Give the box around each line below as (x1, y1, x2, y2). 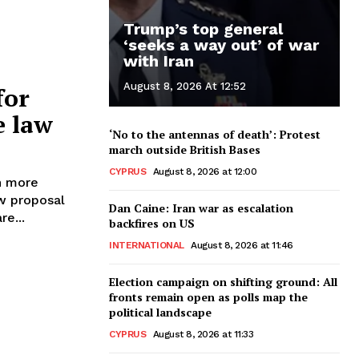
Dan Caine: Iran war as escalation (109, 200, 293, 216)
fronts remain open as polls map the (109, 288, 308, 305)
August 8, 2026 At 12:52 (123, 79, 246, 92)
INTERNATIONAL (109, 239, 184, 251)
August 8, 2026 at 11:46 (191, 239, 293, 251)
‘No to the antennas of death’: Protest (109, 126, 321, 142)
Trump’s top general (123, 18, 283, 38)
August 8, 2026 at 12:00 (152, 165, 256, 177)
